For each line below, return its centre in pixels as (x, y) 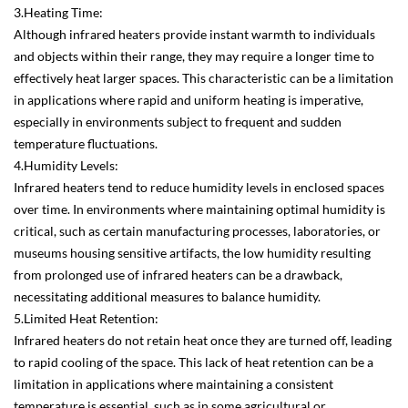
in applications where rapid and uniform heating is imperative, (189, 100)
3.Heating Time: (58, 13)
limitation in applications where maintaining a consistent (173, 384)
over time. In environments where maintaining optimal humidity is (199, 209)
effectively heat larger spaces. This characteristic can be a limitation (204, 78)
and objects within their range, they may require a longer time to (194, 56)
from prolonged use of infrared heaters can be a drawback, (178, 275)
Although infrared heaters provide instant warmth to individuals (194, 35)
